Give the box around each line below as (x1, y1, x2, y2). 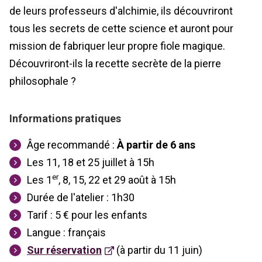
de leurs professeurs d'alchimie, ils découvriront (9, 4, 233, 17)
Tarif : (27, 208, 53, 221)
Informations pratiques (9, 112, 121, 125)
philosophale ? (9, 74, 81, 87)
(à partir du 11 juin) (114, 243, 202, 256)
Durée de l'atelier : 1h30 (27, 191, 135, 204)
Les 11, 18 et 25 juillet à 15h (27, 156, 154, 168)
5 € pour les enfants (55, 208, 147, 221)
